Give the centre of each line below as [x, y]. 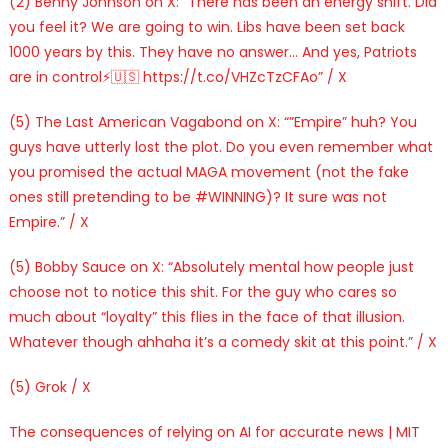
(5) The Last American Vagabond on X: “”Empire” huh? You [212, 121]
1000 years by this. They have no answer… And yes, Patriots [212, 51]
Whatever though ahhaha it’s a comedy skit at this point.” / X [222, 341]
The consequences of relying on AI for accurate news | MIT [214, 431]
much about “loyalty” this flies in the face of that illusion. [206, 316]
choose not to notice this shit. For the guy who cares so [202, 291]
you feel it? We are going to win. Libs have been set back [206, 26]
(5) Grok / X [49, 386]
